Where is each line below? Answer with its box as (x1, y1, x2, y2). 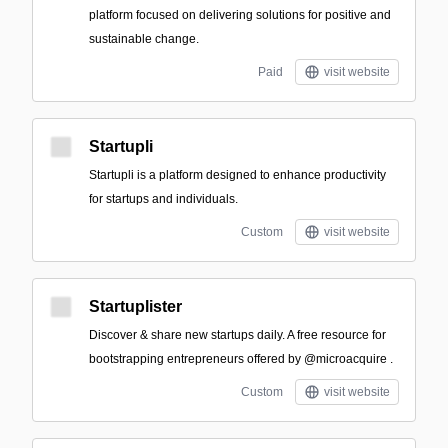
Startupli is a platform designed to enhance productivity (89, 168, 386, 182)
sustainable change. (89, 32, 199, 46)
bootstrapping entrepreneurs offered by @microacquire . (89, 352, 393, 366)
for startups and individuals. (89, 192, 238, 206)
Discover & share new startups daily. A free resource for (89, 328, 386, 342)
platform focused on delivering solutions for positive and (89, 8, 391, 22)
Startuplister (89, 298, 182, 315)
